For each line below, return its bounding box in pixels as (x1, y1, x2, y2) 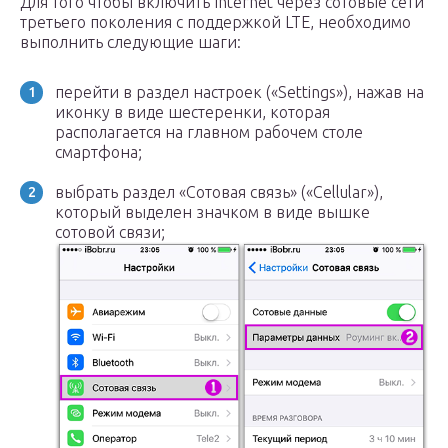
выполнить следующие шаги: (20, 32, 241, 51)
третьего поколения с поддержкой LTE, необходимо (20, 12, 411, 31)
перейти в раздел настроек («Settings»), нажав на (55, 82, 424, 101)
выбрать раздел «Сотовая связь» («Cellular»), (55, 182, 383, 201)
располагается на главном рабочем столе (55, 122, 363, 141)
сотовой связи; (55, 222, 165, 241)
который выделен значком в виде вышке (55, 202, 370, 221)
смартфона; (55, 142, 142, 161)
